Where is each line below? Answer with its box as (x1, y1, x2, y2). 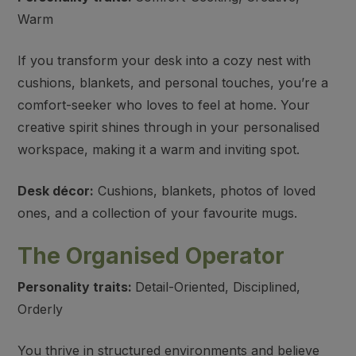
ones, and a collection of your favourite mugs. (17, 205, 298, 221)
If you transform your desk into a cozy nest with (17, 52, 311, 68)
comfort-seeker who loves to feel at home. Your (17, 97, 311, 113)
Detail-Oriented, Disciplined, (135, 279, 301, 295)
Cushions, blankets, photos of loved (94, 183, 316, 199)
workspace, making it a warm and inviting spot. (17, 141, 300, 157)
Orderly (17, 301, 64, 317)
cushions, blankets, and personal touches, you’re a (17, 75, 329, 91)
